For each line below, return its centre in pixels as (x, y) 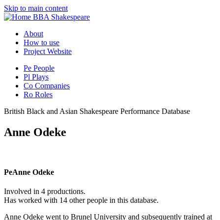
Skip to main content (36, 8)
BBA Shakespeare (61, 17)
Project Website (48, 51)
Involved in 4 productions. (45, 192)
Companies (52, 86)
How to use (41, 42)
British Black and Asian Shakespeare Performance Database (97, 111)
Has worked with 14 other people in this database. (81, 200)
